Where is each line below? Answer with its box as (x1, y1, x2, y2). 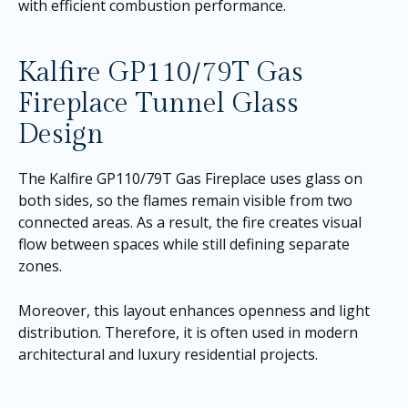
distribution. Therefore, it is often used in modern (18, 322, 358, 343)
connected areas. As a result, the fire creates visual (18, 211, 362, 232)
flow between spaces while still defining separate (18, 233, 350, 254)
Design (18, 117, 104, 151)
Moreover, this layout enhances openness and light (18, 301, 370, 321)
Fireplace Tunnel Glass (18, 87, 299, 120)
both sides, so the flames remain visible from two (18, 189, 352, 210)
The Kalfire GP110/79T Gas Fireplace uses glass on (18, 168, 362, 189)
